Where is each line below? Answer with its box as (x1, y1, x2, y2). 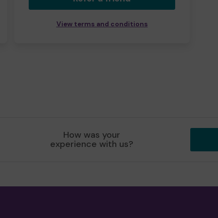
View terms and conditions (56, 20, 148, 28)
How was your (63, 129, 121, 141)
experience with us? (50, 138, 134, 150)
